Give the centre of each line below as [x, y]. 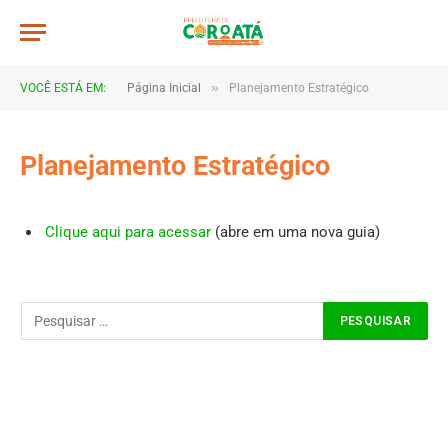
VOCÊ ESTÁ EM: [63, 88]
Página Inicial [164, 88]
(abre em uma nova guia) [295, 232]
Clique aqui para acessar [128, 232]
